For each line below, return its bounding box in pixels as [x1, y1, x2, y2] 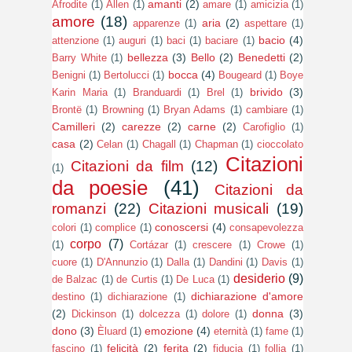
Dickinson [71, 307, 116, 320]
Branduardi [132, 86, 181, 98]
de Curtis [116, 273, 158, 285]
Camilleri [52, 119, 95, 133]
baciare [205, 34, 239, 46]
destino [52, 290, 85, 302]
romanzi [52, 200, 106, 217]
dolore [202, 307, 230, 320]
